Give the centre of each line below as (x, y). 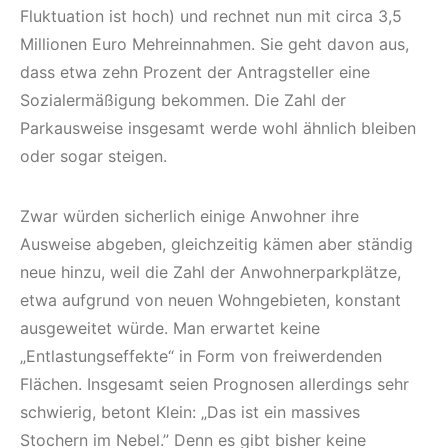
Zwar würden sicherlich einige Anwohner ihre (189, 216)
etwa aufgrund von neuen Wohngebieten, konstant (210, 300)
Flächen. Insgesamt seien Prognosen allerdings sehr (214, 384)
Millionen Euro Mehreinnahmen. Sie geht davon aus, (214, 44)
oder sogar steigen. (93, 156)
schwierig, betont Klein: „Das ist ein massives (190, 412)
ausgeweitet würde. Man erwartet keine (170, 328)
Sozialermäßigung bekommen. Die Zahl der (183, 100)
